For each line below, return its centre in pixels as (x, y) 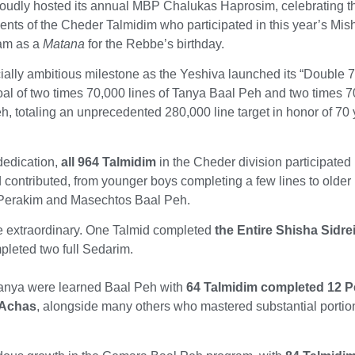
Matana (66, 44)
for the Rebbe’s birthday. (157, 44)
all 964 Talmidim (109, 162)
